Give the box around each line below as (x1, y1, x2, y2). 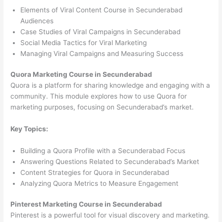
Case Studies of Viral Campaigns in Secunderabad (20, 27, 181, 36)
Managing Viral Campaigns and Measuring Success (20, 49, 184, 57)
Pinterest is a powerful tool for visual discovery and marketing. (10, 211, 210, 220)
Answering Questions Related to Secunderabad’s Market (20, 157, 200, 166)
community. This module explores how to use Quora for (10, 92, 187, 101)
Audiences (20, 16, 54, 25)
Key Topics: (10, 125, 49, 133)
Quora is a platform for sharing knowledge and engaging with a (10, 81, 211, 90)
